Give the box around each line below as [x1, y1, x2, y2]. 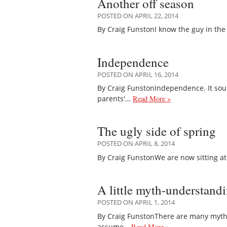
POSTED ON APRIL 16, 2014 [97, 69, 178, 79]
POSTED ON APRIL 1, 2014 [97, 198, 175, 207]
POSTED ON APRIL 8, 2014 [97, 139, 175, 148]
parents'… [97, 94, 133, 104]
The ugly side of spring [97, 123, 216, 140]
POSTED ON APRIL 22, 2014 [97, 11, 178, 20]
